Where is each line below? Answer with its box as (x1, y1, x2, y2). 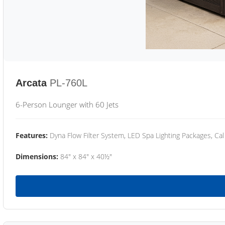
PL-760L (50, 77, 87, 88)
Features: (16, 131, 48, 140)
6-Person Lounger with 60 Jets (16, 99, 119, 109)
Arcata (16, 77, 47, 88)
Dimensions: (16, 152, 58, 161)
